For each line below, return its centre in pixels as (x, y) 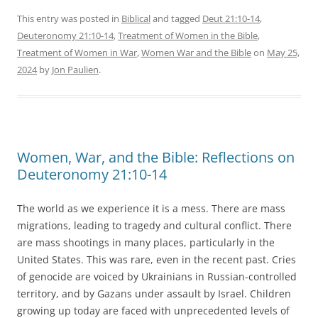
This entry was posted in (69, 18)
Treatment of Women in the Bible (188, 35)
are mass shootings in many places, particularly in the (146, 242)
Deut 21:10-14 (231, 18)
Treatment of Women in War (77, 52)
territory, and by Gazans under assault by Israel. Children (154, 293)
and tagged (176, 18)
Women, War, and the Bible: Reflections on (156, 157)
